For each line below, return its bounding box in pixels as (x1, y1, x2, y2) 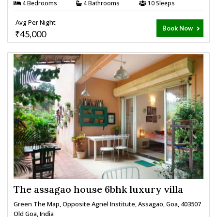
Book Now (162, 24, 194, 32)
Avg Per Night (15, 17, 56, 27)
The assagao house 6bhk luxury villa (14, 183, 183, 195)
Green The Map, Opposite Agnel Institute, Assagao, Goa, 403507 (14, 199, 201, 208)
